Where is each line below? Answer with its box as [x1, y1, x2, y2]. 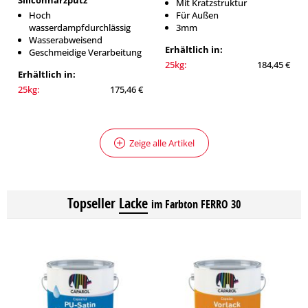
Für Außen [176, 9, 219, 21]
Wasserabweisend [29, 34, 102, 46]
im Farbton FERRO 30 [151, 197, 241, 212]
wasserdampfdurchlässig [29, 21, 131, 34]
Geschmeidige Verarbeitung [29, 46, 142, 58]
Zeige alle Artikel [129, 137, 195, 149]
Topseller [67, 194, 115, 212]
